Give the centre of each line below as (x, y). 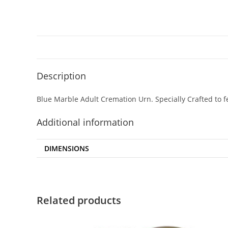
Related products (79, 200)
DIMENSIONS (67, 148)
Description (61, 76)
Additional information (85, 122)
